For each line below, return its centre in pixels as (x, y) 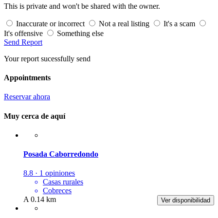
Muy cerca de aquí (35, 116)
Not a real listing (124, 23)
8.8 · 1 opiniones (49, 173)
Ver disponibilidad (186, 200)
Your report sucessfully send (47, 58)
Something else (80, 33)
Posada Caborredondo (61, 154)
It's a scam (179, 23)
